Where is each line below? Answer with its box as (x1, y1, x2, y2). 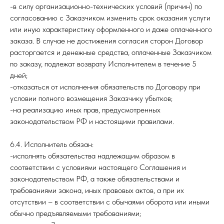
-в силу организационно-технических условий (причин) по (10, 1, 202, 11)
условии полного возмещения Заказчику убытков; (10, 93, 172, 103)
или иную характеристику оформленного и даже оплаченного (10, 24, 212, 34)
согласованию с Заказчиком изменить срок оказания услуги (10, 13, 210, 22)
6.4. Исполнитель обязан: (10, 139, 93, 149)
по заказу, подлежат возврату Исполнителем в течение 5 (10, 59, 196, 68)
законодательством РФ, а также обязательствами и (10, 174, 179, 183)
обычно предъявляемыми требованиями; (10, 208, 141, 218)
